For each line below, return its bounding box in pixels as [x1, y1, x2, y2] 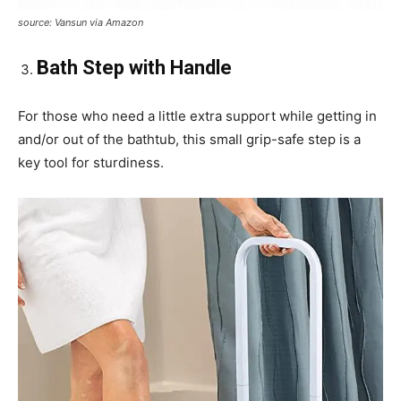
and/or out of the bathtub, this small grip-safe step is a [18, 131, 361, 149]
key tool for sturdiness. [18, 154, 164, 172]
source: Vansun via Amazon [18, 16, 143, 30]
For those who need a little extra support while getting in [18, 107, 377, 125]
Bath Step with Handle [37, 56, 232, 80]
